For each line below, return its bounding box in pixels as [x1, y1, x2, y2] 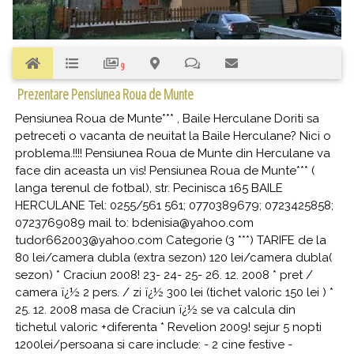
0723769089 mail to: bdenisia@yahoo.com [15, 216, 254, 231]
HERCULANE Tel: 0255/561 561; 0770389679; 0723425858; [15, 198, 333, 213]
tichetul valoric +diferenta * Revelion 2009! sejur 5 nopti [15, 320, 322, 335]
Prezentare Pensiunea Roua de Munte [17, 85, 194, 104]
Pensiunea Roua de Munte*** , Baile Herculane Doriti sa [15, 111, 319, 126]
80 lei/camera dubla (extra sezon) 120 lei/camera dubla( [15, 250, 332, 265]
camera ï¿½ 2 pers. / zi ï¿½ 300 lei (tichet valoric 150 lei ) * [15, 285, 333, 300]
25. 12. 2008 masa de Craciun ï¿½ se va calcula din [15, 303, 296, 318]
